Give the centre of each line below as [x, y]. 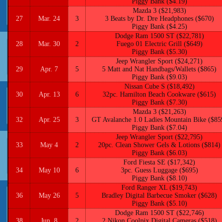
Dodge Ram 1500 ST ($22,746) [159, 213]
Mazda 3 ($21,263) [159, 112]
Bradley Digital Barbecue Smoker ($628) [159, 195]
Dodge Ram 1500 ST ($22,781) [159, 36]
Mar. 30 [49, 44]
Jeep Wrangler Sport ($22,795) [159, 137]
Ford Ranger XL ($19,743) [159, 188]
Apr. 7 [49, 69]
